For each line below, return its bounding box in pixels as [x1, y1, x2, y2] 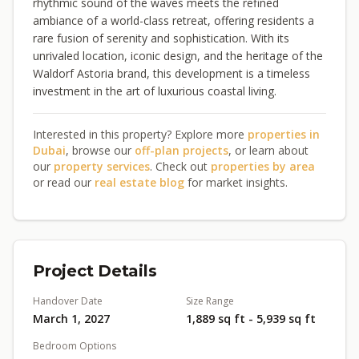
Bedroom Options [33, 339, 116, 353]
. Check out [150, 159, 211, 174]
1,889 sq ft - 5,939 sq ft [186, 311, 316, 326]
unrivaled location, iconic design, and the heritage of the [33, 48, 323, 63]
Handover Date [33, 294, 103, 308]
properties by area [211, 159, 315, 174]
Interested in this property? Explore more [33, 127, 248, 142]
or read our [33, 175, 95, 190]
